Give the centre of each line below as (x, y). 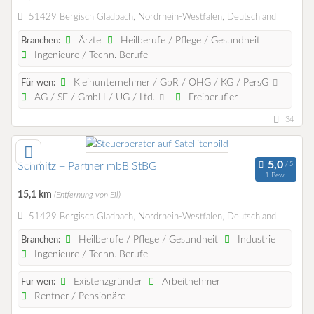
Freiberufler (211, 98)
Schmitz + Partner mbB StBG (87, 166)
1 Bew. (276, 175)
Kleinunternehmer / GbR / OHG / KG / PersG (171, 83)
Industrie (255, 240)
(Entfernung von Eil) (87, 196)
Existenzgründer (107, 282)
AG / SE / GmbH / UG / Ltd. (95, 98)
